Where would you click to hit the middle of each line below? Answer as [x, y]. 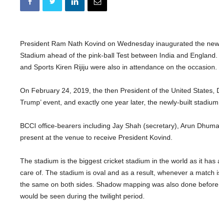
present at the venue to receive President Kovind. [96, 137]
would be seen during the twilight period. [82, 196]
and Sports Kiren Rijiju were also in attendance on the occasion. [119, 67]
